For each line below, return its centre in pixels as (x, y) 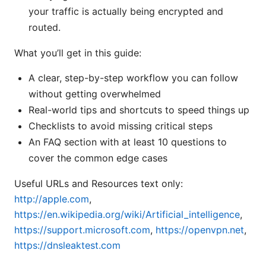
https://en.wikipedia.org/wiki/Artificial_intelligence (127, 215)
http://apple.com (52, 199)
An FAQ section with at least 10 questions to (128, 142)
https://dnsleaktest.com (67, 246)
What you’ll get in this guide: (78, 53)
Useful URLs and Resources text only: (99, 184)
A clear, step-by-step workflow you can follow (133, 78)
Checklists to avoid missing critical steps (121, 126)
